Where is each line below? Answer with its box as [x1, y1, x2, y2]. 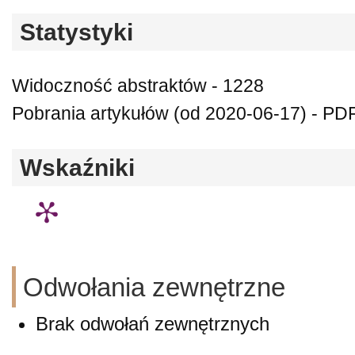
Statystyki [20, 18, 133, 45]
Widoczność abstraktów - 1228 [12, 75, 264, 96]
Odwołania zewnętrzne [23, 273, 285, 303]
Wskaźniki [20, 154, 135, 181]
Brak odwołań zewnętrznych [36, 312, 269, 334]
